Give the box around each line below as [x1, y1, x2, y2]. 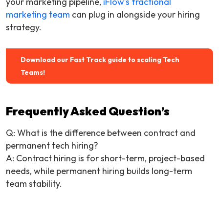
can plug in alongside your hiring [70, 9, 200, 21]
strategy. [6, 22, 42, 33]
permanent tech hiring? [6, 140, 98, 152]
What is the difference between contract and [17, 127, 196, 139]
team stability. [6, 178, 62, 190]
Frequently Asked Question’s [6, 104, 170, 119]
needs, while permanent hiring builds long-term [6, 165, 192, 177]
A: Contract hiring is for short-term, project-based [6, 153, 205, 164]
